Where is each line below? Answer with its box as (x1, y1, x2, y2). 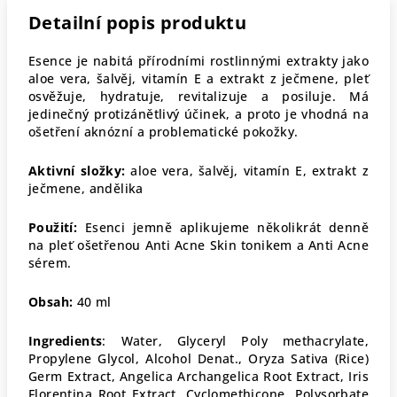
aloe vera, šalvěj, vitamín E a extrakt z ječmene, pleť (28, 70, 369, 87)
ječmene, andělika (28, 180, 144, 197)
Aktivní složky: (28, 162, 126, 179)
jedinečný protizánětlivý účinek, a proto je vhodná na (28, 105, 369, 122)
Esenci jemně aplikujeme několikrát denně (77, 219, 369, 236)
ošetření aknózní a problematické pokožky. (28, 123, 299, 140)
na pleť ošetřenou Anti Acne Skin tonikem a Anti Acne (28, 237, 369, 253)
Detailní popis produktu (28, 11, 247, 35)
